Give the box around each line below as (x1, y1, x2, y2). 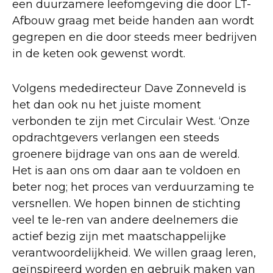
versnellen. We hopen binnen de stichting (12, 197, 241, 210)
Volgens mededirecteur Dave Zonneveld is (12, 82, 246, 95)
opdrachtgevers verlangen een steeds (12, 131, 219, 144)
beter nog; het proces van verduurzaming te (12, 180, 254, 194)
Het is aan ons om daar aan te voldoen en (12, 164, 241, 177)
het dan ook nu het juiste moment (12, 98, 201, 112)
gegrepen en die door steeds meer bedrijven (12, 30, 257, 44)
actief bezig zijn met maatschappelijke (12, 230, 226, 243)
